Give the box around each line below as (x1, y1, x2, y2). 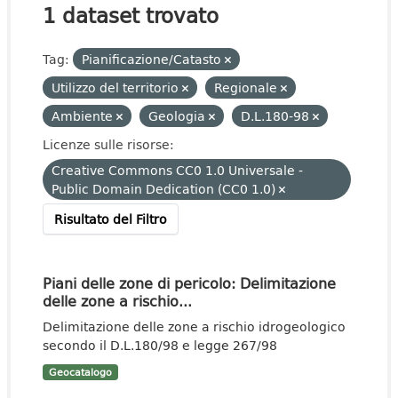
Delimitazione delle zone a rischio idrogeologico (43, 317, 346, 336)
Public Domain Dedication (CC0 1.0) (52, 179, 279, 198)
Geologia (148, 107, 209, 125)
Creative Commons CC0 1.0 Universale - (52, 161, 303, 179)
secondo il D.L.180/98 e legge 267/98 (43, 336, 277, 354)
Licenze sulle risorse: (43, 135, 174, 154)
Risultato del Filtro (54, 210, 167, 228)
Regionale (214, 78, 281, 97)
